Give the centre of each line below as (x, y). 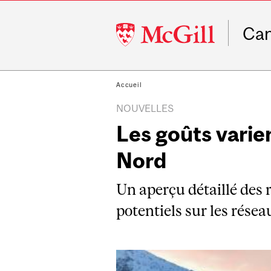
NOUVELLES (145, 109)
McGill (130, 28)
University (139, 42)
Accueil (129, 84)
